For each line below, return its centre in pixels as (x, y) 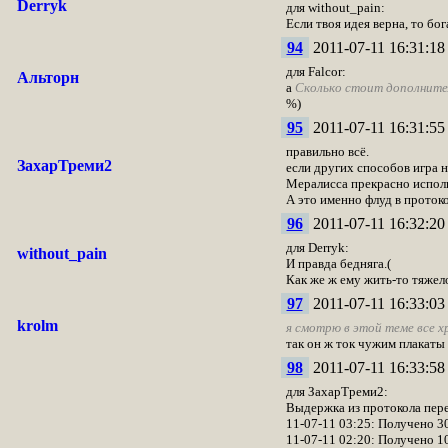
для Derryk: (317, 247)
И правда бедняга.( (338, 263)
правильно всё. (327, 151)
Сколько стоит (338, 87)
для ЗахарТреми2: (336, 391)
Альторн (47, 77)
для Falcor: (315, 71)
